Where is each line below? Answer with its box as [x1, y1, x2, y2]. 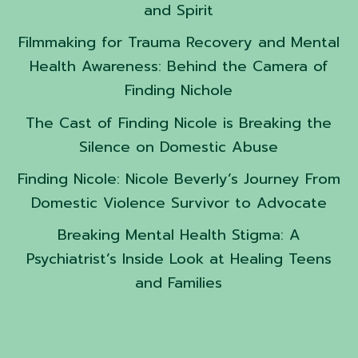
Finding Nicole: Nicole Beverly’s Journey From [17, 168, 340, 191]
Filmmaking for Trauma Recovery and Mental [18, 31, 340, 54]
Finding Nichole [125, 79, 233, 102]
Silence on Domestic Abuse [79, 135, 279, 158]
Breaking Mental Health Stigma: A [57, 224, 300, 247]
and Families [135, 272, 223, 295]
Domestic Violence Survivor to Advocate [30, 192, 327, 215]
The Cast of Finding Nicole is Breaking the [26, 111, 332, 134]
